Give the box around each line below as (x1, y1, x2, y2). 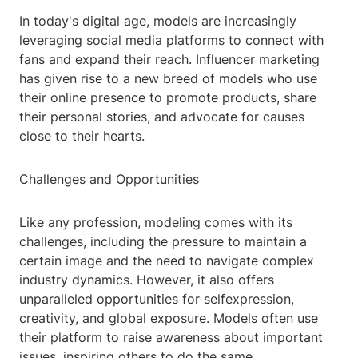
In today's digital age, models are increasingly (19, 13, 296, 30)
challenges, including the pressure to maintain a (19, 233, 307, 250)
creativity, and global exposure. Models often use (19, 310, 318, 327)
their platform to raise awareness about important (19, 329, 323, 346)
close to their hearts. (19, 128, 145, 145)
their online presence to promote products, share (19, 89, 316, 106)
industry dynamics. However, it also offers (19, 272, 274, 288)
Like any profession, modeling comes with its (19, 214, 292, 231)
